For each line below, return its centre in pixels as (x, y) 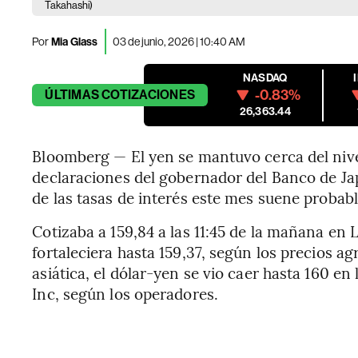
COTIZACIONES (149, 95)
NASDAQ (265, 78)
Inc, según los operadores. (125, 293)
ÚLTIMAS (72, 95)
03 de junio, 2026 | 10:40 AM (179, 41)
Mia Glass (74, 42)
